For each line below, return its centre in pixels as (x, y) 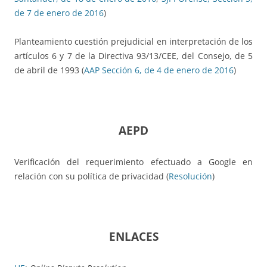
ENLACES (133, 237)
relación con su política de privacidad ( (91, 176)
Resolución (190, 176)
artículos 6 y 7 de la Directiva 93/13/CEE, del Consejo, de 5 (133, 56)
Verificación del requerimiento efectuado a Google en (133, 162)
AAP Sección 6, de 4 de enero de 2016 (159, 70)
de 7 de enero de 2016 (59, 13)
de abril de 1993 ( (49, 70)
